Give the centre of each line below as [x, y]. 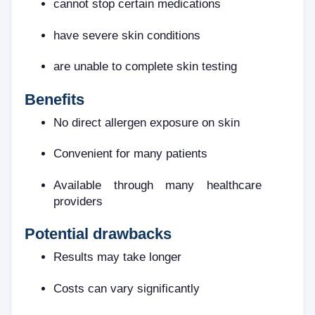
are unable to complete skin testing [146, 66]
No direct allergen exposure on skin [147, 122]
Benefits [54, 99]
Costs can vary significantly [127, 288]
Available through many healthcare [157, 185]
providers [78, 201]
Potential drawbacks [98, 234]
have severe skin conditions [127, 35]
